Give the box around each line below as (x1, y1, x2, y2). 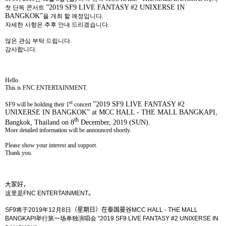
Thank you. (5, 149, 32, 156)
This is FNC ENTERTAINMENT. (5, 84, 87, 92)
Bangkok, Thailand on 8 (5, 118, 74, 126)
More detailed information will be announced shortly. (5, 126, 131, 134)
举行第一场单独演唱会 (36, 214, 96, 222)
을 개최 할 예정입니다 (43, 13, 102, 20)
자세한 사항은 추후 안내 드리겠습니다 (5, 21, 108, 29)
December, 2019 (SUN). (79, 118, 150, 126)
